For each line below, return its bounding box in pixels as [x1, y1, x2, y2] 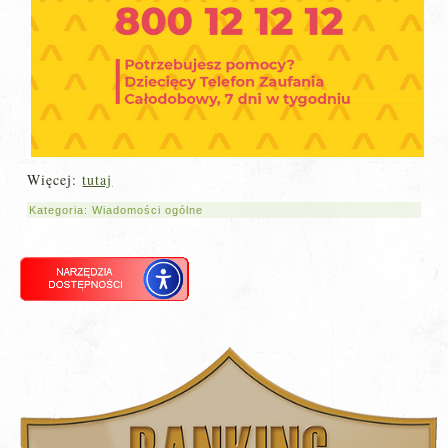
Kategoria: [29, 204, 93, 217]
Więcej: [27, 170, 83, 190]
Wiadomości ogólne [92, 204, 204, 217]
